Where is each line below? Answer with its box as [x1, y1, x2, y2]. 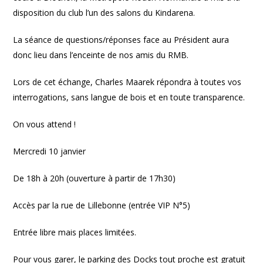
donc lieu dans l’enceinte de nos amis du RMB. [13, 49, 189, 60]
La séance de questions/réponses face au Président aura [13, 34, 230, 45]
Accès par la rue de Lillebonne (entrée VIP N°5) [13, 200, 191, 211]
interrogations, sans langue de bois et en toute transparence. [13, 92, 248, 103]
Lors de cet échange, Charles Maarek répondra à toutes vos [13, 76, 242, 87]
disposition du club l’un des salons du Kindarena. [13, 7, 198, 18]
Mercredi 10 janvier [13, 146, 86, 157]
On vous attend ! [13, 119, 76, 130]
